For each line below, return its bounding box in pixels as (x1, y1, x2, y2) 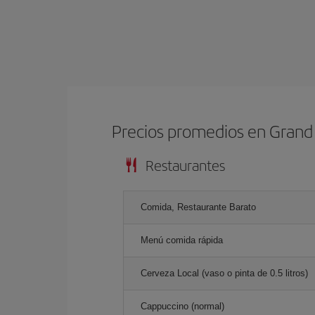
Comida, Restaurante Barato (141, 201, 256, 212)
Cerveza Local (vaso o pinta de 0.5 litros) (141, 267, 308, 278)
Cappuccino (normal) (141, 300, 224, 311)
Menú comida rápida (141, 234, 223, 245)
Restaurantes (146, 154, 225, 175)
